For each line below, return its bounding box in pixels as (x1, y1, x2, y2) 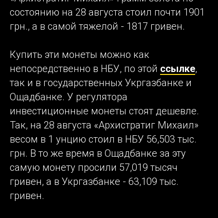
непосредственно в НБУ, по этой (10, 63, 160, 75)
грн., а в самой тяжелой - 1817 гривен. (10, 20, 185, 33)
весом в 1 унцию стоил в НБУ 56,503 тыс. (10, 133, 197, 145)
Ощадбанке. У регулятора (10, 91, 127, 103)
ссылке (160, 63, 195, 75)
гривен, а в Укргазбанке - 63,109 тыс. (10, 176, 179, 188)
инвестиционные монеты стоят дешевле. (10, 105, 199, 117)
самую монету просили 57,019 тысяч (10, 162, 178, 174)
